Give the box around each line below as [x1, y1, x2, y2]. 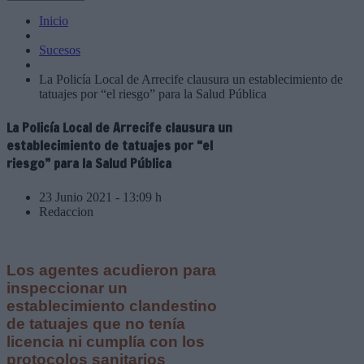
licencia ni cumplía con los [6, 333, 205, 351]
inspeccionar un [6, 279, 128, 297]
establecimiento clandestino [6, 297, 217, 315]
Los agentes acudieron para [6, 262, 216, 279]
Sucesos [39, 43, 80, 57]
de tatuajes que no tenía [6, 315, 185, 333]
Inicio [39, 14, 68, 28]
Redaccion [39, 204, 93, 219]
